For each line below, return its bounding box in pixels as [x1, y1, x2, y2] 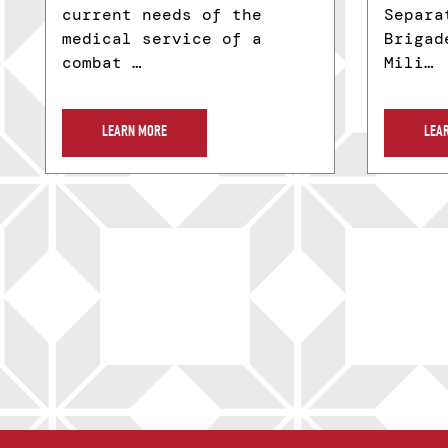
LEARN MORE [102, 125, 167, 142]
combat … [62, 52, 142, 74]
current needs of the [62, 4, 262, 26]
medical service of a [62, 28, 262, 50]
